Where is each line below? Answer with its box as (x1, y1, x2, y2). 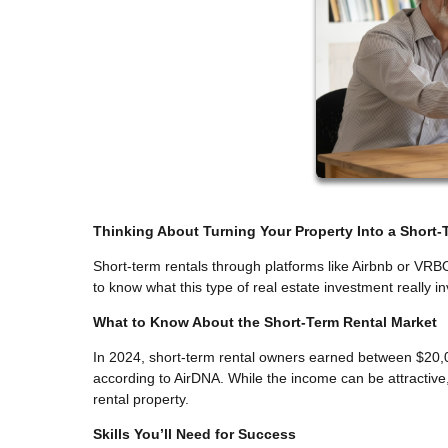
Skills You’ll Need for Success (93, 425, 296, 442)
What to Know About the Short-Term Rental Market (93, 313, 437, 330)
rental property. (93, 390, 189, 407)
